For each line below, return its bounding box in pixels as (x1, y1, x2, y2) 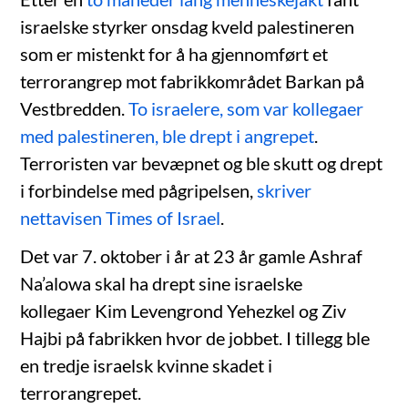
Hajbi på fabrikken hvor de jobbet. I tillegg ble (20, 326, 371, 349)
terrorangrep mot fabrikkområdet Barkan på (20, 69, 365, 92)
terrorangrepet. (20, 381, 142, 403)
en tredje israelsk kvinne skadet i (20, 353, 273, 376)
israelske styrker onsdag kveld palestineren (20, 15, 355, 37)
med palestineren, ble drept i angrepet (20, 124, 315, 147)
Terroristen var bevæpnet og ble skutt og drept (20, 151, 383, 174)
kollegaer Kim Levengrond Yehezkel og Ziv (20, 299, 347, 321)
